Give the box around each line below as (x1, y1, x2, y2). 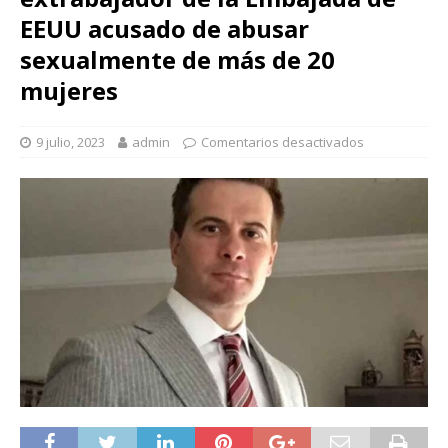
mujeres (20, 73, 118, 107)
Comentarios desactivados (201, 132, 364, 151)
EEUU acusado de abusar (20, 11, 309, 45)
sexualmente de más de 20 (20, 42, 335, 76)
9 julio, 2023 (36, 132, 105, 151)
